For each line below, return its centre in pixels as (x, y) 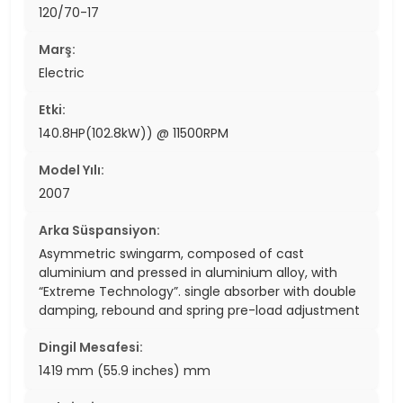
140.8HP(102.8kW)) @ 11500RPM (134, 133)
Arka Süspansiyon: (99, 230)
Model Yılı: (72, 170)
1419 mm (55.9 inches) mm (125, 370)
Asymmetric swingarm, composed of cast (171, 253)
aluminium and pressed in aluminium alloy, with (188, 272)
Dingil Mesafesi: (91, 347)
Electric (62, 72)
